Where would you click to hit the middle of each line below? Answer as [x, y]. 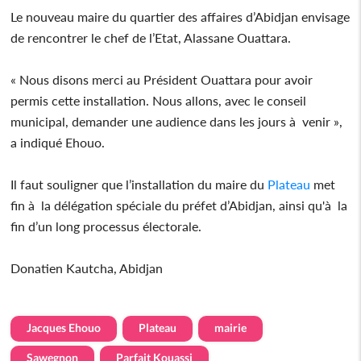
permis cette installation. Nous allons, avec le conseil [159, 100]
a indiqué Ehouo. [58, 142]
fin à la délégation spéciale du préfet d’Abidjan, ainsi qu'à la [179, 205]
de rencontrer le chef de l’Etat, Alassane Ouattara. [151, 37]
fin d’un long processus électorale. [106, 226]
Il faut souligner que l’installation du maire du [139, 184]
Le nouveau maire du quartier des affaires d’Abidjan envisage [180, 16]
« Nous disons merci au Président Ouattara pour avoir [162, 79]
